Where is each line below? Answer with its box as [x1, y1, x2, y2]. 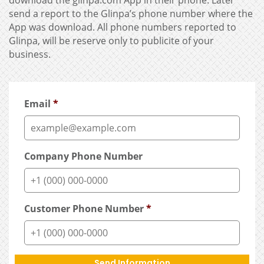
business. [9, 48, 51, 61]
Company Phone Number [24, 150, 143, 163]
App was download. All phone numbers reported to [9, 21, 236, 34]
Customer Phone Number [24, 202, 144, 215]
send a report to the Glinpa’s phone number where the [9, 7, 253, 20]
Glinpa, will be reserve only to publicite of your [9, 34, 214, 47]
